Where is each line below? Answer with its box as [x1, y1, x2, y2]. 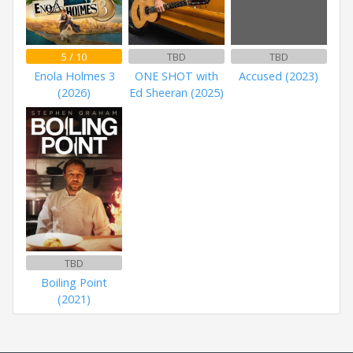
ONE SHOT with [134, 69, 218, 84]
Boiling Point [41, 275, 108, 291]
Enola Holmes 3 [33, 69, 115, 84]
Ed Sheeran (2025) [128, 85, 224, 101]
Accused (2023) [239, 69, 319, 84]
